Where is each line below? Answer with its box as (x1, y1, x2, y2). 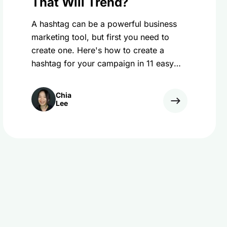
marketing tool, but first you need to (31, 32, 169, 42)
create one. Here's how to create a (31, 45, 164, 55)
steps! (31, 71, 54, 82)
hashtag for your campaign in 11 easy (31, 58, 174, 68)
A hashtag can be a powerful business (31, 19, 177, 29)
